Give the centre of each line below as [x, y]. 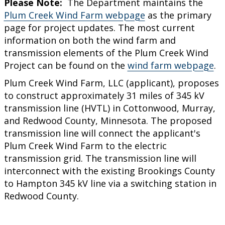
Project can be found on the [66, 65]
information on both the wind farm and [90, 40]
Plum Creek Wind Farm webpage [74, 15]
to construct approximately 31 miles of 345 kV [104, 95]
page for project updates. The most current [99, 27]
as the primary [178, 15]
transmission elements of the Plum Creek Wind [106, 52]
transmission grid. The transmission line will [100, 158]
